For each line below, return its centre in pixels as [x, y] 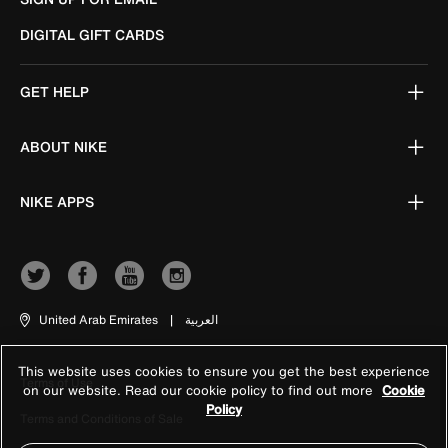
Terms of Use [56, 382]
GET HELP [54, 91]
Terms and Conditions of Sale [101, 418]
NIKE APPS [57, 201]
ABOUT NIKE [63, 146]
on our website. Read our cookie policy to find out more [200, 390]
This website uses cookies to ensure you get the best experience [224, 371]
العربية [201, 319]
